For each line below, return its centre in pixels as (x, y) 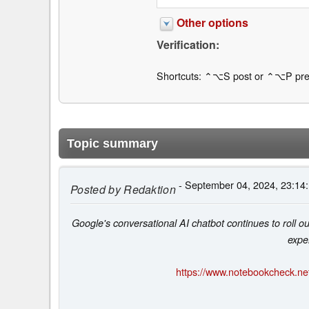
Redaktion (148, 189)
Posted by (96, 189)
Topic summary (112, 143)
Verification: (188, 45)
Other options (212, 23)
